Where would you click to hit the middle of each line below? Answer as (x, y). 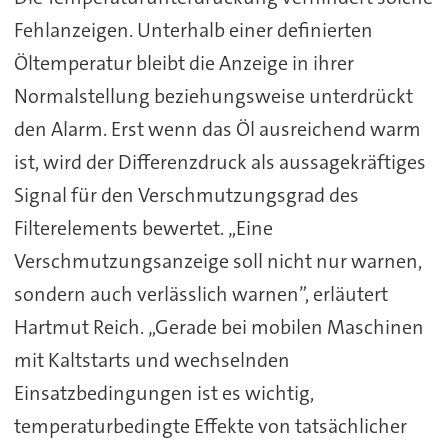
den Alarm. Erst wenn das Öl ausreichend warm (217, 129)
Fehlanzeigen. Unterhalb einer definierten (193, 30)
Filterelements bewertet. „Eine (143, 228)
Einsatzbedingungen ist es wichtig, (163, 393)
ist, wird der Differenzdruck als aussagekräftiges (219, 162)
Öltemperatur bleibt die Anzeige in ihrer (183, 63)
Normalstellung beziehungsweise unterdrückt (213, 96)
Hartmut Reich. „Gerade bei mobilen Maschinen (218, 327)
